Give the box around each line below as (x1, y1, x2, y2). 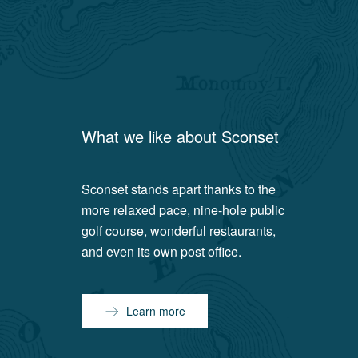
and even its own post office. (82, 242, 242, 261)
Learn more (126, 303, 186, 319)
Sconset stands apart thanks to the (82, 180, 276, 198)
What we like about (82, 125, 222, 148)
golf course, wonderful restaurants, (82, 221, 276, 240)
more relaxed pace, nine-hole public (82, 201, 285, 219)
